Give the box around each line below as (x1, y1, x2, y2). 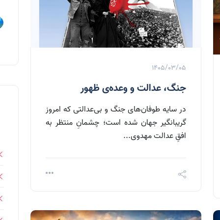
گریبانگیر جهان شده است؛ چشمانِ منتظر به (46, 116, 186, 129)
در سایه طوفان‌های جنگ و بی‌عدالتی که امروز (46, 103, 186, 116)
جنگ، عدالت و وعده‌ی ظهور (81, 80, 186, 96)
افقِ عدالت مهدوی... (123, 129, 186, 142)
